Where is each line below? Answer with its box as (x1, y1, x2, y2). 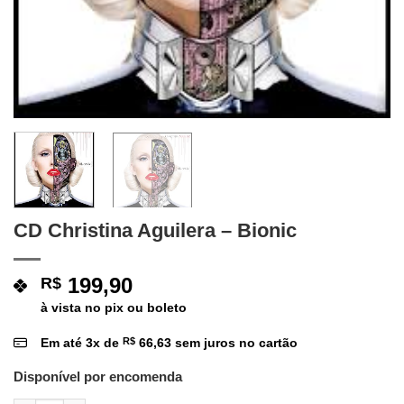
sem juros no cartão (171, 335, 298, 350)
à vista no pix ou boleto (41, 299, 187, 315)
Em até (41, 335, 86, 350)
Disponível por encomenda (14, 368, 182, 384)
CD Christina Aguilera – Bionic (14, 218, 297, 242)
